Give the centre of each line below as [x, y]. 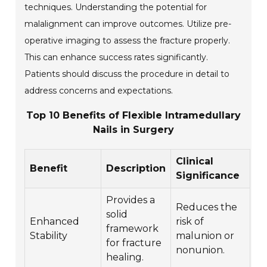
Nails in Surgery [133, 129]
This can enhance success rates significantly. [117, 57]
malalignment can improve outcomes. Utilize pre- [128, 24]
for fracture [134, 243]
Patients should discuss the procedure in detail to [127, 74]
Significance [208, 175]
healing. [125, 257]
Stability [49, 235]
